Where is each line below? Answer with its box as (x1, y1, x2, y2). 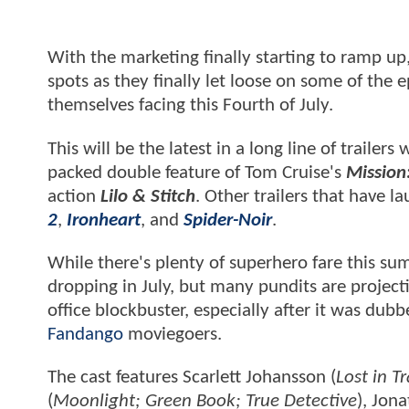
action (47, 186, 100, 206)
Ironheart (67, 210, 141, 230)
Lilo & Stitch (100, 186, 195, 206)
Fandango (47, 325, 123, 345)
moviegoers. (123, 325, 222, 345)
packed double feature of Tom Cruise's (47, 163, 346, 183)
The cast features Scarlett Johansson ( (47, 368, 336, 388)
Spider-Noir (184, 210, 272, 230)
